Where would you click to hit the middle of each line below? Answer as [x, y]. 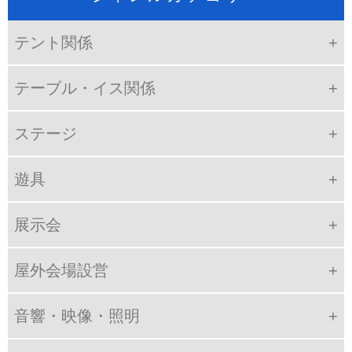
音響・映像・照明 [77, 316]
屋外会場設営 [61, 271]
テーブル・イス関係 [85, 88]
